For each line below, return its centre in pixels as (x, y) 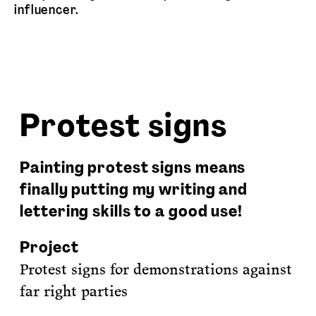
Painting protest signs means (133, 168)
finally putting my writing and (134, 189)
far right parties (74, 291)
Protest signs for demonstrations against (156, 269)
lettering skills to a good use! (132, 211)
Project (49, 247)
